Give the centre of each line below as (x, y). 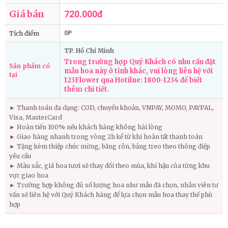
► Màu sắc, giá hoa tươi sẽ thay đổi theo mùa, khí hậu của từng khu (109, 166)
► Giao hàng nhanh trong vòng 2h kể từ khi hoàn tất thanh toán (106, 137)
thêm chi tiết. (87, 90)
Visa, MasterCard (36, 118)
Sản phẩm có (30, 66)
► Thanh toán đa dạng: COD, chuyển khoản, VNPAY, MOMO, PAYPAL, (111, 108)
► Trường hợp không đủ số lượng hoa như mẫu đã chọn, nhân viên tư (114, 185)
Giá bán (27, 14)
